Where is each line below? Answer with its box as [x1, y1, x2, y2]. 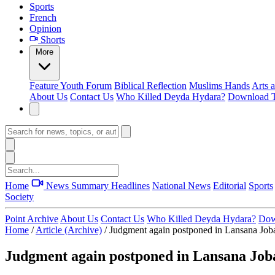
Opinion [29, 23, 61, 34]
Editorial [213, 180, 246, 191]
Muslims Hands [189, 80, 250, 91]
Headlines [111, 180, 150, 191]
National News [152, 180, 211, 191]
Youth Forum [60, 80, 112, 91]
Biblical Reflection [114, 80, 187, 91]
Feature [29, 80, 60, 91]
